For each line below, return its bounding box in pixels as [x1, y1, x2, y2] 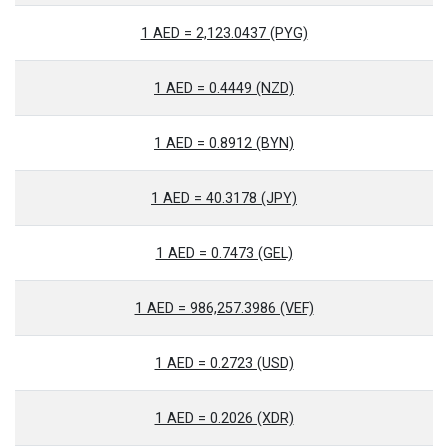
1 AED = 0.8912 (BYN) [154, 135, 294, 152]
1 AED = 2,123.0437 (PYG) [140, 25, 308, 42]
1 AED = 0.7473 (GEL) [155, 245, 293, 262]
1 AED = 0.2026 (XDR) [154, 410, 294, 427]
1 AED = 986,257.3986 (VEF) [134, 300, 314, 317]
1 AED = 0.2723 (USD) [154, 355, 294, 372]
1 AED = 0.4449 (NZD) [154, 80, 294, 97]
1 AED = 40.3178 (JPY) [151, 190, 297, 207]
